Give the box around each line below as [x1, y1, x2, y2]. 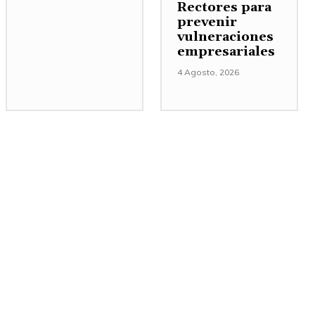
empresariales [177, 44, 275, 60]
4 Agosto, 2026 [177, 67, 239, 78]
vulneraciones [177, 29, 274, 46]
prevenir [177, 14, 237, 31]
